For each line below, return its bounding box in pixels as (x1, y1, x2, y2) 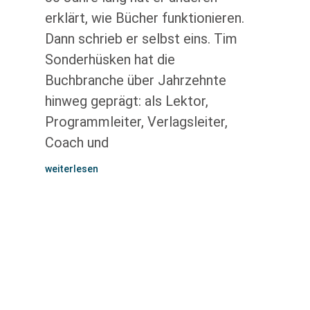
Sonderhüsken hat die (44, 51, 175, 68)
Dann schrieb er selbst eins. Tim (44, 30, 237, 47)
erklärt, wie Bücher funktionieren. (44, 10, 244, 26)
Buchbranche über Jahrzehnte (44, 72, 226, 89)
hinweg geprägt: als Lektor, (44, 93, 208, 109)
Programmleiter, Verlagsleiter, (44, 113, 228, 130)
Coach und (44, 134, 109, 151)
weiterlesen (44, 163, 98, 174)
